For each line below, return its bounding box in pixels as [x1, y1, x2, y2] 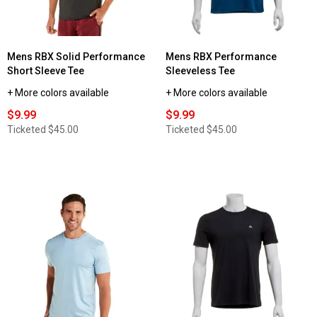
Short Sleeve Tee [7, 65, 84, 77]
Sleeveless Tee [166, 65, 235, 77]
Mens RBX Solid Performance [7, 51, 145, 63]
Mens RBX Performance [166, 51, 277, 63]
